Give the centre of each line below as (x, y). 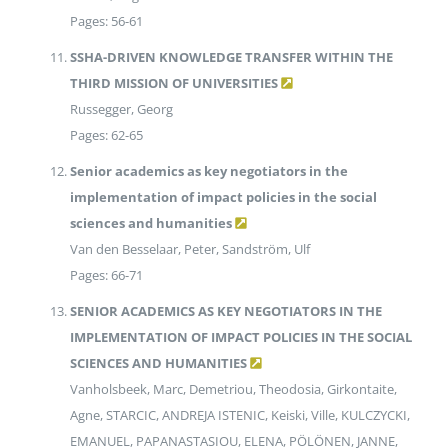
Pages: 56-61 (106, 21)
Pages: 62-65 (106, 135)
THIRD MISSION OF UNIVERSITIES (173, 83)
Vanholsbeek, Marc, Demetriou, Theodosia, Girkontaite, (233, 389)
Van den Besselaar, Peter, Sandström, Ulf (189, 249)
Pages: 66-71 (106, 275)
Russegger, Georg (121, 109)
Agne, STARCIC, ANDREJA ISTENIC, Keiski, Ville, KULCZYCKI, (239, 415)
